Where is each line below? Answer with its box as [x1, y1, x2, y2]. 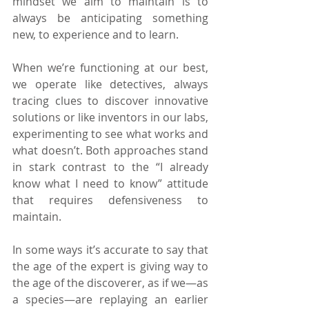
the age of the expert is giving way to [12, 258, 208, 274]
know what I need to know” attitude [12, 175, 208, 191]
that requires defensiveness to [12, 192, 208, 208]
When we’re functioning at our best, [12, 59, 208, 75]
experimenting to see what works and [12, 126, 208, 141]
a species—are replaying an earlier [12, 291, 208, 307]
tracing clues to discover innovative [12, 92, 208, 108]
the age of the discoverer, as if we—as [12, 275, 208, 290]
